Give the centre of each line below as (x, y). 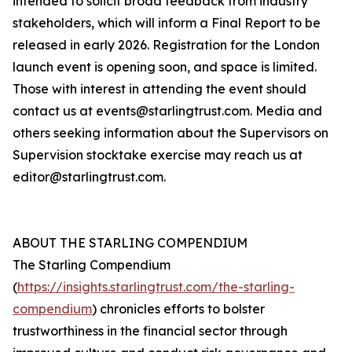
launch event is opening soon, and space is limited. (165, 67)
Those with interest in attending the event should (159, 89)
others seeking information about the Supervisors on (170, 133)
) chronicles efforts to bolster (178, 309)
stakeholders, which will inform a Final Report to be (167, 23)
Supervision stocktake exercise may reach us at (158, 155)
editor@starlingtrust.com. (89, 177)
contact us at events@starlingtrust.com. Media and (167, 111)
